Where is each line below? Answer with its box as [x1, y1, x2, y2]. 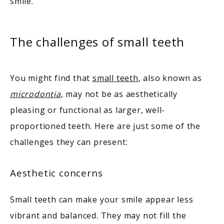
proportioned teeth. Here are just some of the [10, 120, 200, 131]
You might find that [10, 72, 93, 83]
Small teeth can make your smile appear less [10, 193, 193, 205]
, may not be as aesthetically [60, 88, 178, 99]
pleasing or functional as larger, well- [10, 104, 165, 115]
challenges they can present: [10, 136, 130, 147]
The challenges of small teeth [10, 33, 188, 50]
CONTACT [30, 117, 76, 130]
